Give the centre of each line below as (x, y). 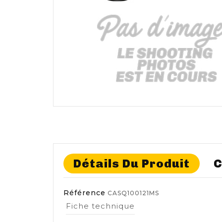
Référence (84, 193)
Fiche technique (100, 206)
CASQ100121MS (133, 193)
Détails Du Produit (132, 164)
